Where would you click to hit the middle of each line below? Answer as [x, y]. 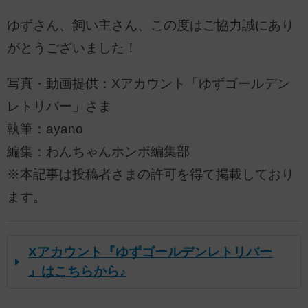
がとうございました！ [72, 48]
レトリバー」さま [59, 106]
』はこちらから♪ [77, 272]
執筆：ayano [45, 129]
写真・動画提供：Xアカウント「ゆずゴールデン [148, 83]
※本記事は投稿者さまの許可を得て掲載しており [151, 174]
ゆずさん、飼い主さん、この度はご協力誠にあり [151, 25]
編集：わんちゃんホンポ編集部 [98, 151]
